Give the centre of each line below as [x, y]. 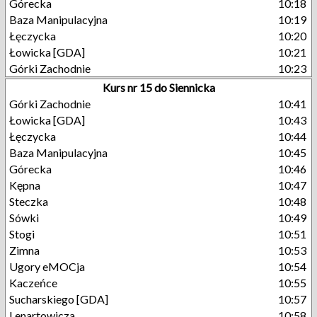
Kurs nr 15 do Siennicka [158, 87]
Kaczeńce [33, 283]
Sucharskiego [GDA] [59, 299]
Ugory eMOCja [47, 266]
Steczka [29, 201]
